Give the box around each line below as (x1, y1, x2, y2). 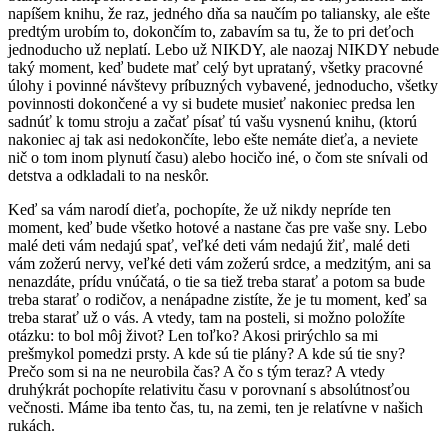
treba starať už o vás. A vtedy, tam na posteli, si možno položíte (8, 309, 405, 327)
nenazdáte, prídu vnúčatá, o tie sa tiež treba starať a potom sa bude (8, 273, 425, 291)
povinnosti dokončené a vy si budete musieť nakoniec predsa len (8, 95, 415, 113)
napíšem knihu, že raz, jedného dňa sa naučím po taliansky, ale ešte (8, 5, 430, 23)
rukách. (8, 417, 55, 435)
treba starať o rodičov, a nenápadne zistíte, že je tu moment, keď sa (8, 291, 427, 309)
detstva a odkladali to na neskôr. (8, 167, 209, 185)
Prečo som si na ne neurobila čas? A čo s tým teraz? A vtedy (8, 363, 385, 381)
